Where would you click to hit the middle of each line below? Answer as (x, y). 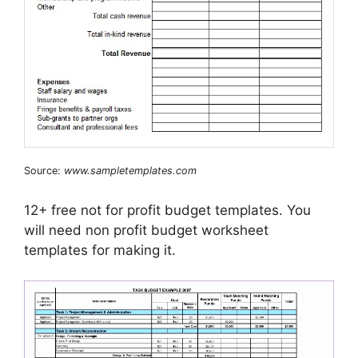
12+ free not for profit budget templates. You (167, 210)
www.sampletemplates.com (130, 171)
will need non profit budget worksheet (146, 230)
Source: (44, 171)
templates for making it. (100, 250)
